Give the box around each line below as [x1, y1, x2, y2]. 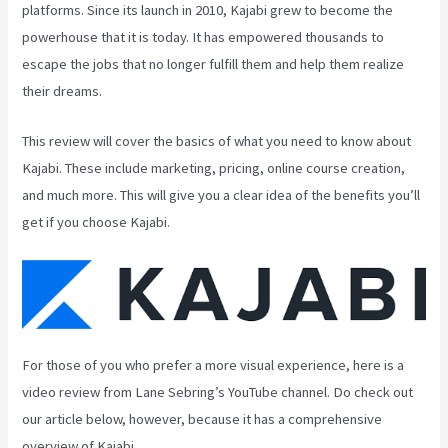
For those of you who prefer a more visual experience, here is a [22, 356, 405, 375]
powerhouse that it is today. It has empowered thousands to [22, 27, 385, 46]
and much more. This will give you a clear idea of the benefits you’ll [22, 186, 421, 205]
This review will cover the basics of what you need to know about [22, 132, 412, 151]
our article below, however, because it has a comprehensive [22, 410, 383, 429]
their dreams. [22, 81, 103, 100]
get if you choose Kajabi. [22, 213, 171, 232]
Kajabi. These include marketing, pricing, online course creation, [22, 159, 406, 178]
